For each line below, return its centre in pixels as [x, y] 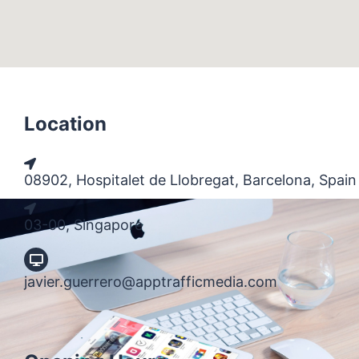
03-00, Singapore [83, 225]
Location [65, 124]
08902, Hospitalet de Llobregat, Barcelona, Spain [190, 180]
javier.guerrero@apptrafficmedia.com [151, 282]
